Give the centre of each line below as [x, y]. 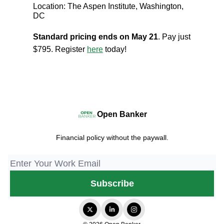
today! [115, 49]
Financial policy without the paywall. [112, 137]
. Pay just [174, 36]
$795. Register [60, 49]
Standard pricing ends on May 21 [95, 36]
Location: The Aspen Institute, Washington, [108, 6]
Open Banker [122, 114]
